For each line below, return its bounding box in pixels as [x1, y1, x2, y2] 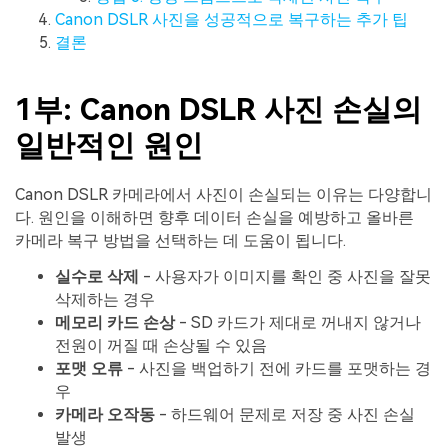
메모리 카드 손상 [55, 313, 175, 333]
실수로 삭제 [55, 267, 139, 287]
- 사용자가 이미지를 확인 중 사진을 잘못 [139, 267, 431, 287]
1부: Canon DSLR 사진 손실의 [15, 92, 422, 128]
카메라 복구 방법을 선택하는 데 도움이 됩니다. [15, 231, 346, 251]
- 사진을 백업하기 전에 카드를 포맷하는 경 [123, 359, 431, 379]
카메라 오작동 [55, 405, 155, 425]
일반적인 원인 [15, 128, 203, 164]
